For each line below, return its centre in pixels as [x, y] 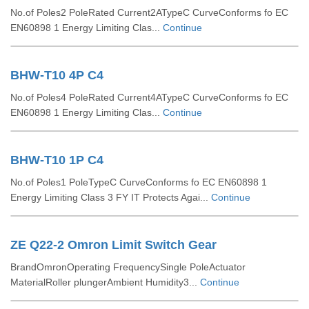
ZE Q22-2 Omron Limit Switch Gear [113, 245]
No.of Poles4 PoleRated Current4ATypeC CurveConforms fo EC [149, 97]
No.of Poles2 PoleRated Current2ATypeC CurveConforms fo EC [149, 12]
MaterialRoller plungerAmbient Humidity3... [105, 282]
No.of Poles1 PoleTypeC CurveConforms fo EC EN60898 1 [139, 182]
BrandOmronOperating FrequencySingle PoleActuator [128, 267]
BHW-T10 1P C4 [57, 160]
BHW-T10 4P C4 [57, 75]
